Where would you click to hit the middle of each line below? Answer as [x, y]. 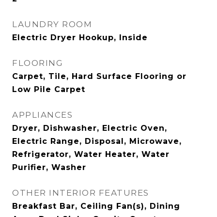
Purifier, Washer [49, 167]
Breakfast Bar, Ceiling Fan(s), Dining [96, 206]
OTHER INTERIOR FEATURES [81, 193]
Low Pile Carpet [49, 89]
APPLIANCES [42, 115]
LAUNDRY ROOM [52, 24]
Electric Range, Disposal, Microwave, [97, 141]
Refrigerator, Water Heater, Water [91, 154]
